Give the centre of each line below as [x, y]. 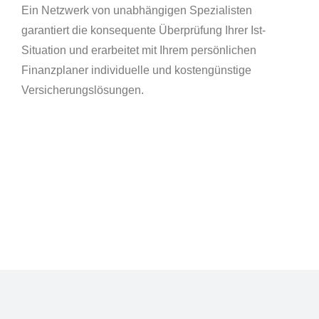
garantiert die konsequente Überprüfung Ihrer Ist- [143, 30]
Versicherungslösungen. [83, 90]
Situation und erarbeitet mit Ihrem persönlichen [139, 50]
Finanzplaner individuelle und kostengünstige [136, 70]
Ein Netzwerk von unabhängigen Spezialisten [137, 10]
